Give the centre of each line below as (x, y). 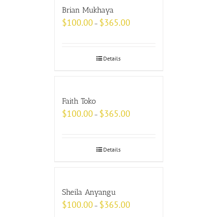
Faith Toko (79, 101)
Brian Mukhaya (88, 10)
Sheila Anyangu (89, 192)
